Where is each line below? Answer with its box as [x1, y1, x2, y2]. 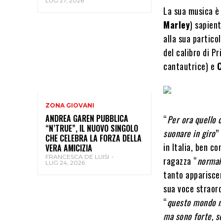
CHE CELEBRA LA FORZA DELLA [45, 132, 142, 145]
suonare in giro [163, 127, 216, 140]
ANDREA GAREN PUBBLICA [45, 112, 128, 125]
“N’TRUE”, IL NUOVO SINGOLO [45, 122, 138, 135]
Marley [163, 18, 190, 31]
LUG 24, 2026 [45, 159, 85, 167]
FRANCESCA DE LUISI [45, 153, 109, 161]
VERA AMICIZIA [45, 142, 92, 154]
